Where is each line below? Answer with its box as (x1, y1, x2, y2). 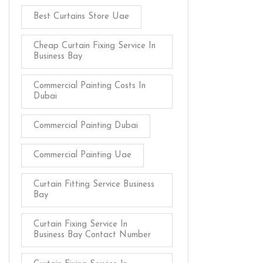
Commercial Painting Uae (33, 150, 131, 160)
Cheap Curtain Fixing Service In (33, 41, 156, 50)
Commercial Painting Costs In (33, 81, 146, 90)
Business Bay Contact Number (33, 230, 151, 240)
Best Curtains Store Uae (33, 12, 129, 21)
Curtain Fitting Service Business (33, 180, 154, 189)
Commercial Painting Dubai (33, 121, 138, 130)
